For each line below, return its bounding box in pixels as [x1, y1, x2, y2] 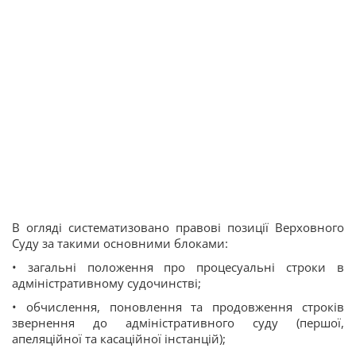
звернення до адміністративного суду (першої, [12, 314, 344, 331]
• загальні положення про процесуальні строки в [12, 258, 344, 275]
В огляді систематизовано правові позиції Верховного [12, 219, 344, 235]
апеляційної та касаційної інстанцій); [12, 330, 226, 346]
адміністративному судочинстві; [12, 274, 201, 291]
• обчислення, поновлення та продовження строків [12, 298, 344, 315]
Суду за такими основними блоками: [12, 234, 228, 251]
